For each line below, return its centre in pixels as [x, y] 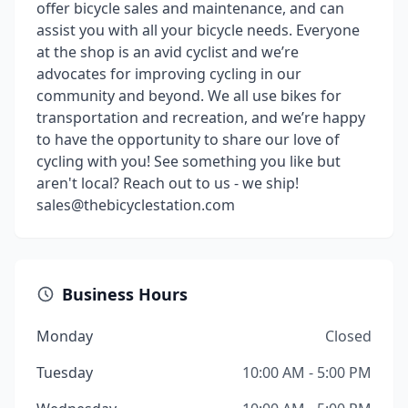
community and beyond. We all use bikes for [189, 96]
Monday [65, 336]
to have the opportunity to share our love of [188, 139]
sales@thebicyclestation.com [136, 205]
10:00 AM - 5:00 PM [307, 372]
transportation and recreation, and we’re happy [201, 117]
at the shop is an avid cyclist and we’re [168, 52]
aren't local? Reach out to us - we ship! [168, 183]
